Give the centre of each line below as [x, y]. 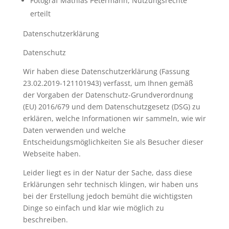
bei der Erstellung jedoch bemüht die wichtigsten [108, 196]
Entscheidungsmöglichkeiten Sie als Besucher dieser [113, 142]
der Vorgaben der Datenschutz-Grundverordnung [108, 95]
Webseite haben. [52, 154]
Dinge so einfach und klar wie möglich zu [93, 208]
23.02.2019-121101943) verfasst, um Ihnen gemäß [108, 83]
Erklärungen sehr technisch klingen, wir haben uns [110, 184]
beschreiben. [45, 220]
